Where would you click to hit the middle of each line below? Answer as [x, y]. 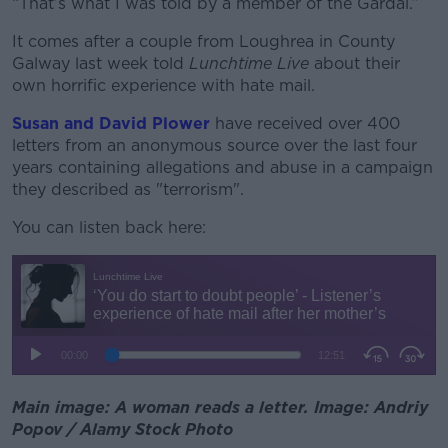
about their [354, 63]
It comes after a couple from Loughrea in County [203, 41]
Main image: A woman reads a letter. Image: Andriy [220, 407]
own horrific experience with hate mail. [163, 85]
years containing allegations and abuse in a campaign [222, 167]
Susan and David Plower [111, 123]
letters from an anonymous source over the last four [214, 145]
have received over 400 [307, 123]
